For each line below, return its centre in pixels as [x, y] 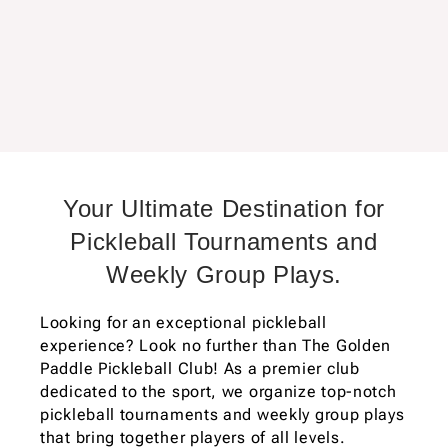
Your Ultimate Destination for [224, 208]
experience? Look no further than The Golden [216, 345]
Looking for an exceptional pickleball [183, 322]
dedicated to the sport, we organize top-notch [218, 391]
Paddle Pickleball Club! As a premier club [200, 368]
